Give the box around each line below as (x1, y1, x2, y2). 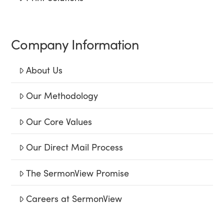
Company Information (11, 33, 139, 53)
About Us (26, 63, 63, 76)
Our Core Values (26, 114, 92, 127)
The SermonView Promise (26, 166, 129, 179)
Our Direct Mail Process (26, 140, 123, 153)
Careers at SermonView (26, 191, 122, 204)
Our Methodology (26, 89, 98, 102)
